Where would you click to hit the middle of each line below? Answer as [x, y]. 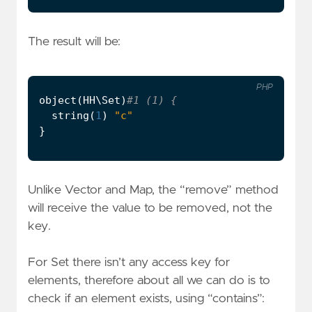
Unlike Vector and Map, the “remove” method [153, 190]
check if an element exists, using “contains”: [146, 298]
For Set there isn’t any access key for [129, 262]
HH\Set [102, 101]
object [58, 101]
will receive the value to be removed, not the [150, 209]
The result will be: [74, 41]
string [70, 116]
